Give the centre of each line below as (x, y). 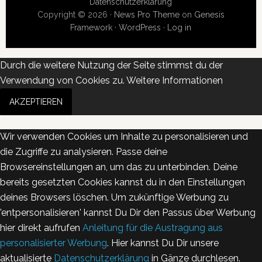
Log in (180, 27)
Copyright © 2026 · (75, 14)
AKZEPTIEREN (36, 101)
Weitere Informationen (175, 80)
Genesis (209, 14)
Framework (92, 27)
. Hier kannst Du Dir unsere (163, 243)
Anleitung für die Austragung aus (153, 227)
